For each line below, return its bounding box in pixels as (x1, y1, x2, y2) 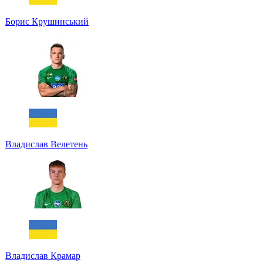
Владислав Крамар (5, 251, 80, 261)
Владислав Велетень (5, 139, 87, 150)
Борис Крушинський (5, 16, 89, 27)
